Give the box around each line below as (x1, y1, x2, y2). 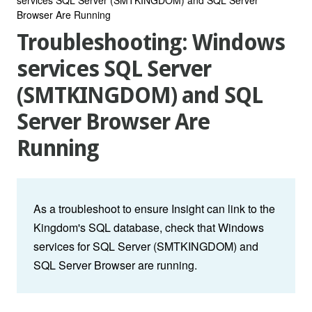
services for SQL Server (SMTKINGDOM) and (33, 238, 258, 255)
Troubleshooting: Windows (17, 29, 285, 56)
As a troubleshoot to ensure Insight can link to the (33, 201, 275, 217)
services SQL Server (17, 56, 211, 83)
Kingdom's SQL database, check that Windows (33, 219, 264, 236)
